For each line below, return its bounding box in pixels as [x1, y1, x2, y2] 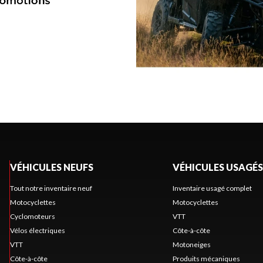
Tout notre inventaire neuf [9, 183, 92, 193]
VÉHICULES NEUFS [9, 161, 93, 173]
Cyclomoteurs [9, 211, 55, 221]
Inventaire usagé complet [172, 183, 252, 193]
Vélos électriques [9, 225, 65, 235]
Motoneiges [172, 240, 211, 249]
